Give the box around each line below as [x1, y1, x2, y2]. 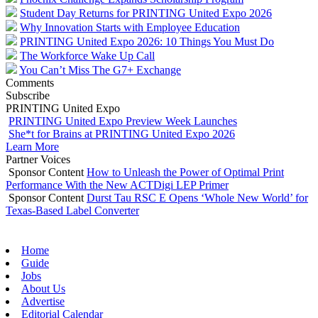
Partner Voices [6, 153, 70, 165]
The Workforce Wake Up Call [20, 49, 155, 62]
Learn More [6, 140, 59, 153]
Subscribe [6, 89, 50, 102]
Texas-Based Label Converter [6, 204, 139, 216]
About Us [21, 282, 65, 295]
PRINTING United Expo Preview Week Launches [9, 114, 237, 127]
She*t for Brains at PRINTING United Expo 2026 [9, 127, 235, 140]
